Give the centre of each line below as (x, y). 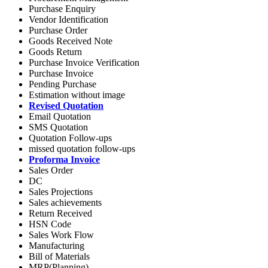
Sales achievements (65, 203)
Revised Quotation (66, 106)
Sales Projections (61, 192)
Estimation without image (77, 95)
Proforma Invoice (64, 160)
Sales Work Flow (61, 235)
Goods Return (55, 52)
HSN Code (50, 224)
